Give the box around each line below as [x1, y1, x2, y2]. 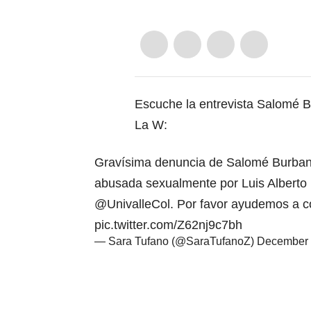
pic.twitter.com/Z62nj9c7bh [94, 218, 242, 233]
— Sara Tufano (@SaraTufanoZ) [94, 235, 257, 248]
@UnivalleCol [94, 197, 170, 212]
